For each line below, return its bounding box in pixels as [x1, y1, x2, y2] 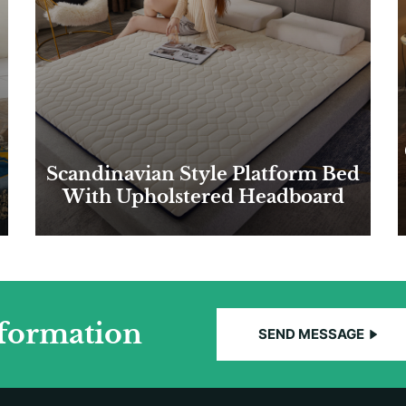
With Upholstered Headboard [62, 185, 344, 208]
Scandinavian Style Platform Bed [46, 162, 360, 185]
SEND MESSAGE [258, 324, 364, 343]
